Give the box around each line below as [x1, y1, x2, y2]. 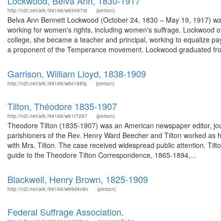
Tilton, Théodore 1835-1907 [7, 100, 117, 112]
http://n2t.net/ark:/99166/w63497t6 [7, 7, 87, 14]
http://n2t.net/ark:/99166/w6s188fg [7, 80, 87, 87]
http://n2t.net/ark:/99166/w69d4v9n [7, 185, 88, 192]
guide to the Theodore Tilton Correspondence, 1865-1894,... [7, 150, 196, 160]
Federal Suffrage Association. [7, 205, 124, 218]
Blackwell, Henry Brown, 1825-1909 [7, 173, 148, 185]
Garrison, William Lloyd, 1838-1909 [7, 67, 146, 80]
